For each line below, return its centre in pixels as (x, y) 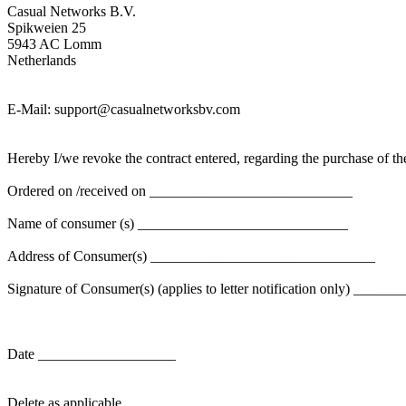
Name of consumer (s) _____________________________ (178, 224)
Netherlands (42, 61)
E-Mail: (31, 110)
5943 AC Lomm (54, 44)
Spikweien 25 (47, 28)
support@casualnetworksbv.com (147, 110)
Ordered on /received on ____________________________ (180, 191)
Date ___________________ (92, 354)
